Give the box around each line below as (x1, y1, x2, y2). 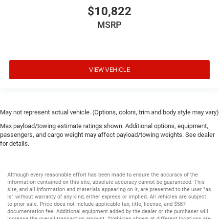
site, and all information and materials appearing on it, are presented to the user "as (7, 186, 211, 193)
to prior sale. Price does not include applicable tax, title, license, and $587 (7, 200, 186, 207)
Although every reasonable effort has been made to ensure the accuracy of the (7, 171, 198, 178)
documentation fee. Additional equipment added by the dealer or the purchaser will (7, 208, 208, 215)
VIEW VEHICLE (89, 65, 130, 74)
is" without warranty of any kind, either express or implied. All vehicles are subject (7, 193, 206, 200)
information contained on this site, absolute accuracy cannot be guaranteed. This (7, 178, 205, 185)
